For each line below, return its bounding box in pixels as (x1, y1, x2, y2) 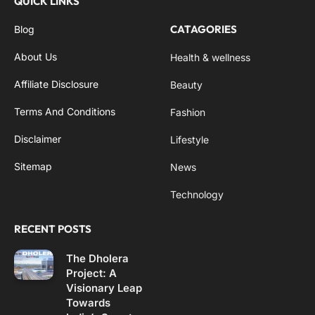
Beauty (170, 79, 202, 91)
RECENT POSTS (14, 222, 91, 236)
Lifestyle (170, 134, 209, 146)
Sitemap (14, 160, 52, 173)
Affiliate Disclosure (14, 78, 98, 91)
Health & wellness (170, 51, 250, 64)
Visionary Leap (65, 281, 142, 295)
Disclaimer (14, 133, 61, 146)
